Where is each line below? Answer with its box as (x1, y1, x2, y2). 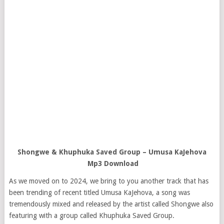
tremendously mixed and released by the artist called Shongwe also (8, 200, 213, 208)
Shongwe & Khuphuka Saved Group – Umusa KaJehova (17, 148, 206, 156)
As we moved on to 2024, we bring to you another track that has (8, 177, 208, 185)
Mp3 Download (85, 159, 138, 167)
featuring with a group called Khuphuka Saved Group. (8, 211, 174, 219)
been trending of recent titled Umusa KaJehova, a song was (8, 188, 190, 196)
